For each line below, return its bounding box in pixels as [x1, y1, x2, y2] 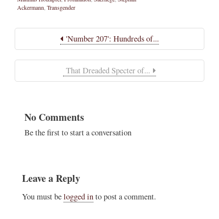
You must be [22, 191, 64, 202]
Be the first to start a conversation [24, 127, 131, 138]
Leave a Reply [22, 171, 80, 185]
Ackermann [17, 3, 44, 12]
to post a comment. [93, 191, 156, 202]
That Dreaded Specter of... [63, 65, 153, 76]
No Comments [24, 110, 84, 125]
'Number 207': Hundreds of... [63, 33, 159, 44]
